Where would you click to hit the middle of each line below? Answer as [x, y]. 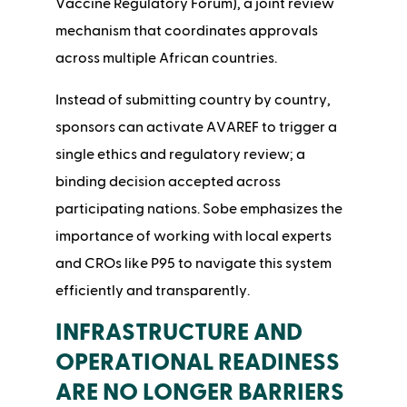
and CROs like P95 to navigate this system [193, 264]
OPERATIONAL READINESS [197, 363]
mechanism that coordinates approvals [186, 31]
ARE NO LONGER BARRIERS [199, 393]
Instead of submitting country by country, [193, 100]
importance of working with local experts [193, 237]
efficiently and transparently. [154, 291]
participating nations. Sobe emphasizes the [199, 209]
